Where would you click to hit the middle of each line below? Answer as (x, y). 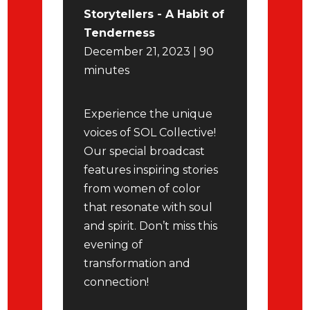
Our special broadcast (145, 152)
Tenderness (120, 33)
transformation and (137, 264)
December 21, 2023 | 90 (149, 52)
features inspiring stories (151, 170)
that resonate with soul (148, 208)
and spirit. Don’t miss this (151, 226)
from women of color (143, 189)
